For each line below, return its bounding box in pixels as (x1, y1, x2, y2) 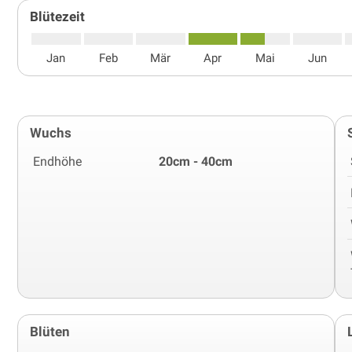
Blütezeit (30, 8, 85, 24)
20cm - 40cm (159, 153, 233, 169)
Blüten (30, 323, 70, 339)
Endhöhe (33, 153, 82, 169)
